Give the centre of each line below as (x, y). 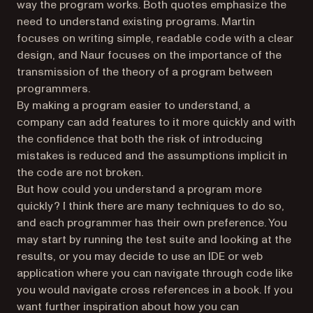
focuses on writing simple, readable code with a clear (155, 38)
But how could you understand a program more (139, 189)
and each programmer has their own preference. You (152, 223)
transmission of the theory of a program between (145, 72)
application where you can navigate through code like (155, 273)
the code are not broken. (80, 173)
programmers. (53, 89)
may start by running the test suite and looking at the (154, 240)
